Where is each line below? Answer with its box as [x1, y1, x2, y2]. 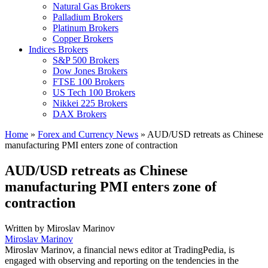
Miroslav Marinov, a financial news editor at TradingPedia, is [5, 244, 234, 255]
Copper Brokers [53, 33, 113, 44]
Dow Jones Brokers [53, 66, 127, 76]
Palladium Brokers [53, 12, 123, 22]
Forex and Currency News [38, 129, 138, 139]
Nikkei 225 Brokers [53, 98, 127, 108]
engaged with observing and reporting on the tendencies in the [5, 255, 239, 266]
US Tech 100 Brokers [53, 87, 135, 98]
